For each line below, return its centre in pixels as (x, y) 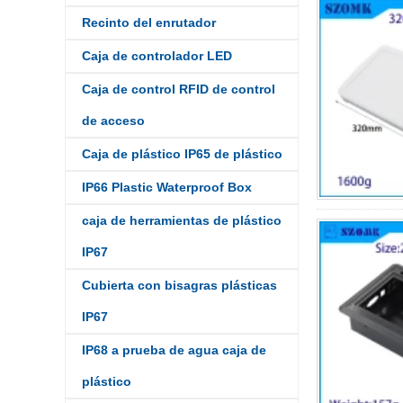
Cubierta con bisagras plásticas (179, 285)
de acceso (113, 121)
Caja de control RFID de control (179, 89)
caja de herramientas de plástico (182, 220)
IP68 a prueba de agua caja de (174, 350)
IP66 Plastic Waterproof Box (167, 187)
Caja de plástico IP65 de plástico (182, 154)
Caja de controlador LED (157, 56)
